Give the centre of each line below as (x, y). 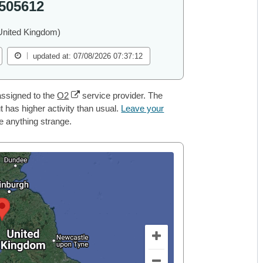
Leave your (143, 109)
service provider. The (122, 96)
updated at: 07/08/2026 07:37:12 (88, 56)
